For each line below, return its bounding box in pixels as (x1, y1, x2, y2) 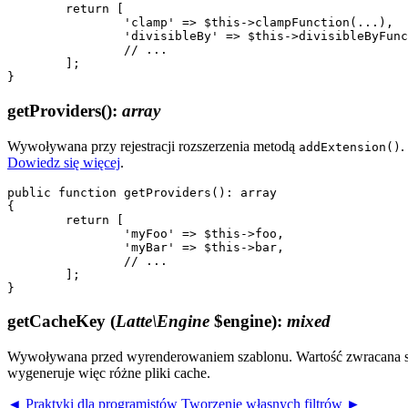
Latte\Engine (116, 311, 209, 331)
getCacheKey (7, 311, 110, 331)
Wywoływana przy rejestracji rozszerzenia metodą (7, 138, 299, 154)
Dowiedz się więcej (7, 154, 120, 170)
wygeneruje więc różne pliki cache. (7, 365, 210, 382)
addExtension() (299, 139, 401, 154)
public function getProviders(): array (7, 185, 277, 199)
